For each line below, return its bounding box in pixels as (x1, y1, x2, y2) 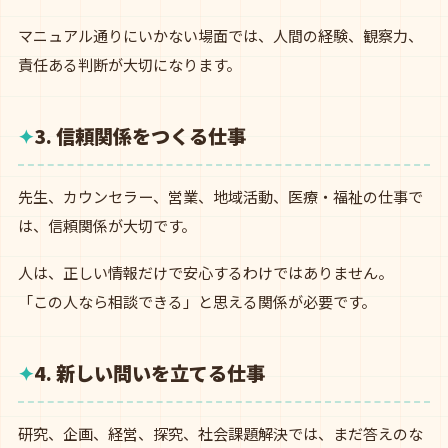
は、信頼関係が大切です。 (18, 215, 196, 236)
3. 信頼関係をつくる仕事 (34, 122, 246, 150)
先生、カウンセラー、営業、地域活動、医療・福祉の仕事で (18, 186, 423, 207)
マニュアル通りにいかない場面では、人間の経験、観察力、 (18, 25, 423, 46)
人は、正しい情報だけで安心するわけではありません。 (18, 262, 393, 283)
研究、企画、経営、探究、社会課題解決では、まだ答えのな (18, 423, 423, 444)
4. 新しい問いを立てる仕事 (34, 359, 265, 387)
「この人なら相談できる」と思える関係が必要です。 (18, 291, 376, 312)
